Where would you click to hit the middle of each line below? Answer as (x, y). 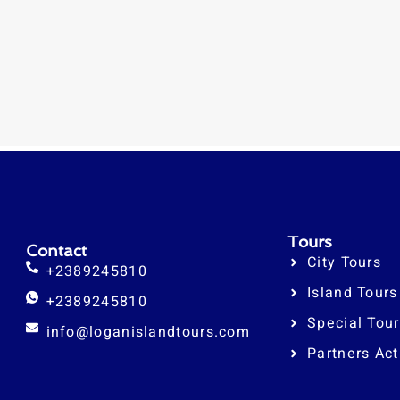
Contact (56, 250)
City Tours (345, 262)
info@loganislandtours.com (148, 332)
